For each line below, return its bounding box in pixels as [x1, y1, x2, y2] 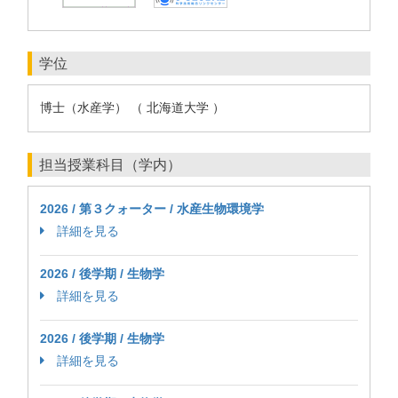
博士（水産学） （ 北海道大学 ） [40, 100, 225, 115]
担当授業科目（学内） [39, 157, 181, 172]
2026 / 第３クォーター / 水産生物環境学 [40, 202, 264, 216]
